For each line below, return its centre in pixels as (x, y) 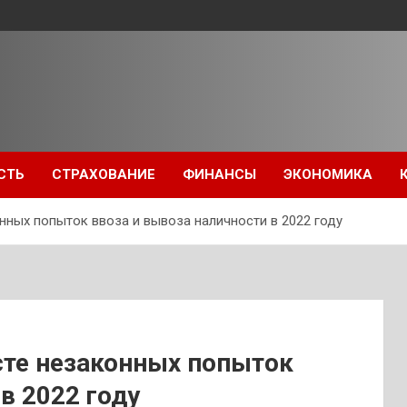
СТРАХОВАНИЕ (104, 174)
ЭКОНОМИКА (328, 174)
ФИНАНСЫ (219, 174)
